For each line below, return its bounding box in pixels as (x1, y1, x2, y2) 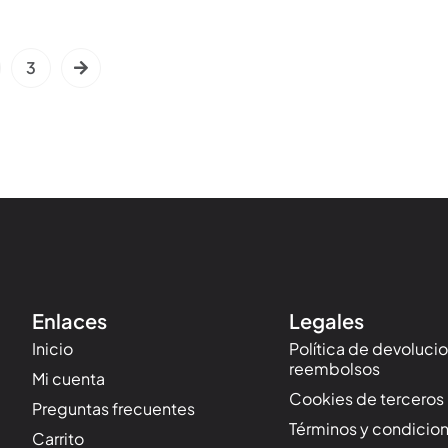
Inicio (31, 338, 73, 359)
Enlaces (31, 308, 107, 333)
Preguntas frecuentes (31, 398, 195, 419)
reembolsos (289, 358, 381, 379)
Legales (289, 308, 365, 333)
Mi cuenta (31, 368, 105, 389)
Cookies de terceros (289, 388, 445, 409)
